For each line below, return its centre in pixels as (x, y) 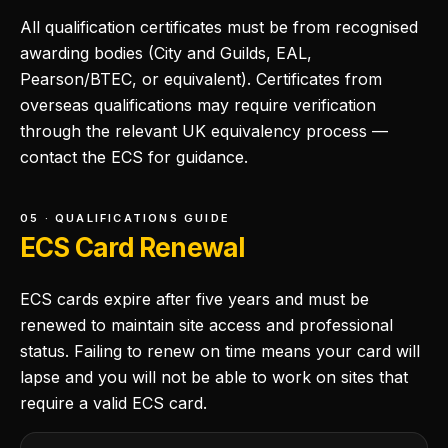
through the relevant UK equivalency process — (204, 131)
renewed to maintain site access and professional (206, 325)
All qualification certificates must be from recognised (219, 27)
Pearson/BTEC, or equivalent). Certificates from (201, 79)
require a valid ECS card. (113, 403)
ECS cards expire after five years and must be (194, 299)
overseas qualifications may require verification (198, 105)
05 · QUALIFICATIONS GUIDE (125, 218)
